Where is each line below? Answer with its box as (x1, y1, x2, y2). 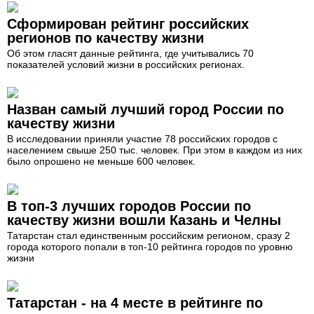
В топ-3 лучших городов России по (7, 198, 251, 214)
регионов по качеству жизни (7, 29, 204, 46)
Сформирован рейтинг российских (7, 15, 249, 32)
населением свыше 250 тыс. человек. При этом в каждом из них (7, 144, 302, 156)
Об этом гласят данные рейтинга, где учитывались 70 (7, 47, 254, 59)
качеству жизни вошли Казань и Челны (7, 212, 281, 228)
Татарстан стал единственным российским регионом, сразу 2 (7, 229, 290, 241)
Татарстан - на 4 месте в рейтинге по (7, 294, 263, 310)
